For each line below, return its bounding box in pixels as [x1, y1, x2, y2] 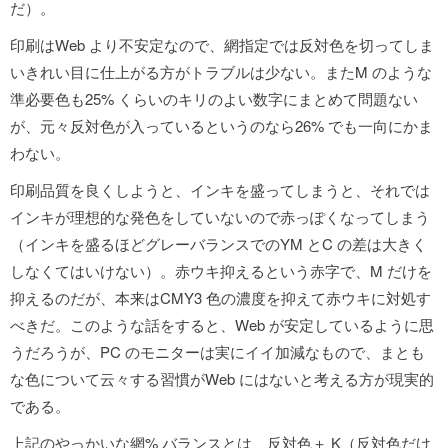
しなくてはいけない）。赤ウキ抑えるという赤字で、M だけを [10, 260, 432, 281]
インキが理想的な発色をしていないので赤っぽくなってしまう [10, 206, 430, 227]
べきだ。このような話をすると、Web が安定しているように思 [10, 314, 434, 335]
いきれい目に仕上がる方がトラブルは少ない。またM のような [10, 61, 432, 82]
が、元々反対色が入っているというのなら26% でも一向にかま [10, 115, 433, 136]
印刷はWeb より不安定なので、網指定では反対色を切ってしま [10, 34, 434, 55]
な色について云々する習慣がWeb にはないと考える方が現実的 [10, 368, 434, 389]
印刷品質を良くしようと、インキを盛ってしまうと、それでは [10, 179, 430, 200]
